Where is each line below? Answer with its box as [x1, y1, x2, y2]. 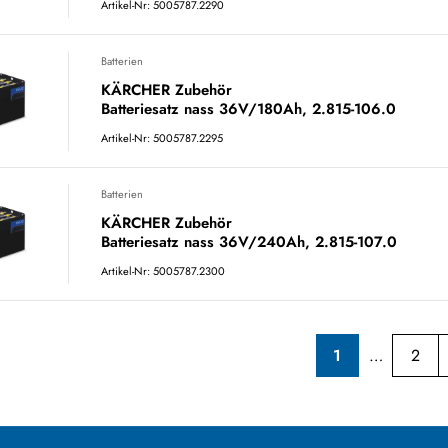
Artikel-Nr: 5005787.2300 [101, 263, 225, 279]
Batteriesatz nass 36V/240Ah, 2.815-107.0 [101, 231, 397, 253]
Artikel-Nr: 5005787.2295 [101, 130, 223, 146]
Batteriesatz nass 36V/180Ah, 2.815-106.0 [101, 98, 396, 120]
